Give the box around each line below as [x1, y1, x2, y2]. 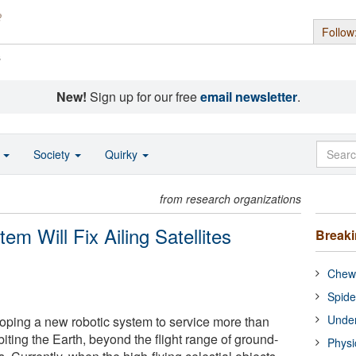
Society [33, 146, 73, 162]
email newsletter [199, 87, 297, 106]
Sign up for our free [86, 87, 200, 106]
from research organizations [160, 191, 302, 207]
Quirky [105, 146, 141, 162]
